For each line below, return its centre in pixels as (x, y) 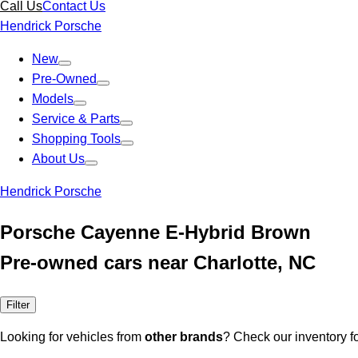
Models (53, 99)
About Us (58, 159)
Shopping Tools (76, 139)
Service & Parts (76, 119)
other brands (184, 336)
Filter (18, 304)
